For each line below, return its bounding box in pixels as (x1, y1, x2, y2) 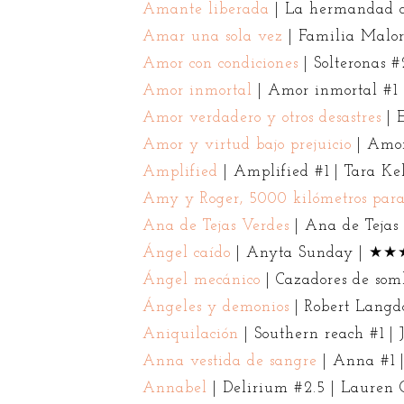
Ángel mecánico (142, 271, 261, 288)
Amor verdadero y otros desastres (142, 109, 381, 125)
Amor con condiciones (142, 55, 298, 71)
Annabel (142, 380, 207, 396)
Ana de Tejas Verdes (142, 217, 289, 234)
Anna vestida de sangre (142, 353, 317, 369)
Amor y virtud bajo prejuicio (142, 136, 352, 152)
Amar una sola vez (142, 28, 283, 44)
